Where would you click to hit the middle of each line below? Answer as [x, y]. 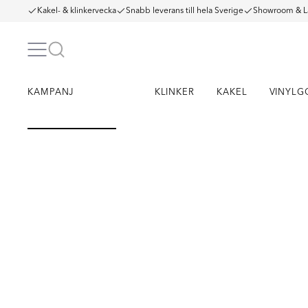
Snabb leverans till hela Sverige [185, 11]
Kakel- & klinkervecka [77, 11]
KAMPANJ [51, 92]
